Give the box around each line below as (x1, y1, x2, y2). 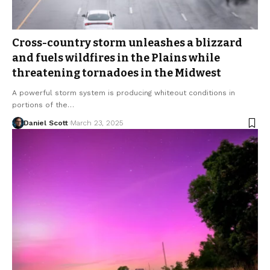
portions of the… (12, 101, 74, 110)
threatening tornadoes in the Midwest (12, 66, 221, 80)
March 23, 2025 (70, 119, 123, 128)
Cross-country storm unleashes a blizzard (12, 36, 242, 50)
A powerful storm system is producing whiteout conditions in (12, 89, 235, 98)
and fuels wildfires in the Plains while (12, 51, 220, 65)
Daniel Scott (23, 119, 68, 128)
